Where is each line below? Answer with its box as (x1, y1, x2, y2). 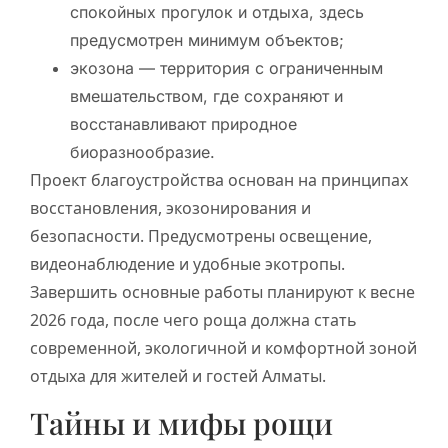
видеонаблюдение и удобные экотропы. (30, 253, 345, 276)
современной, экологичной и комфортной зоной (30, 337, 417, 360)
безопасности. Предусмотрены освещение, (30, 225, 372, 248)
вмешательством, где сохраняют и (70, 86, 343, 107)
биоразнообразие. (70, 142, 215, 163)
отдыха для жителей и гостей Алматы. (30, 365, 326, 388)
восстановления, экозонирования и (30, 197, 311, 220)
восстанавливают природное (70, 114, 297, 135)
